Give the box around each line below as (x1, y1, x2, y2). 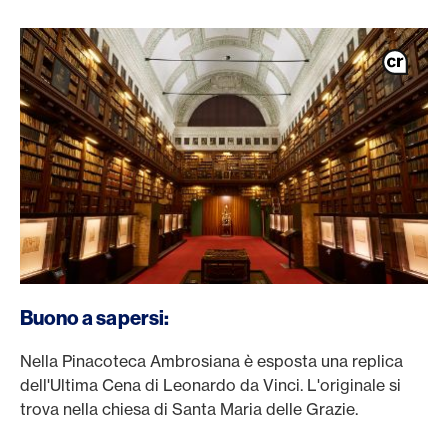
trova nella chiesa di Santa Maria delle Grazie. (20, 399, 362, 419)
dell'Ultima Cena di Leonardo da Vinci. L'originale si (20, 375, 401, 395)
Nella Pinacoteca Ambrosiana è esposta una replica (20, 351, 403, 371)
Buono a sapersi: (20, 305, 169, 330)
